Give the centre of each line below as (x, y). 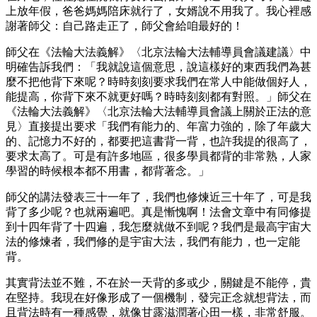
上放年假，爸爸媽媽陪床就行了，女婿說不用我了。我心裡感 (158, 11)
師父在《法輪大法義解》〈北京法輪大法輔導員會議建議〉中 (158, 52)
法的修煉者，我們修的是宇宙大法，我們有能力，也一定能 (153, 241)
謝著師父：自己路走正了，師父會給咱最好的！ (125, 25)
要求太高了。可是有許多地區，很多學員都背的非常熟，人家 (158, 156)
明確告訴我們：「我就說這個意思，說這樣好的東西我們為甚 (158, 67)
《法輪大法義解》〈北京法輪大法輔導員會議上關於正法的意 (158, 111)
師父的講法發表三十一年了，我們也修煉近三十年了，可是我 (158, 197)
